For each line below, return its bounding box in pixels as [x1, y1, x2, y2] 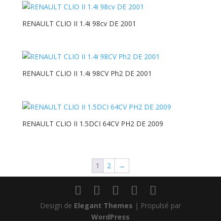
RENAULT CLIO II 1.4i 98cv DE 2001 [22, 19, 136, 29]
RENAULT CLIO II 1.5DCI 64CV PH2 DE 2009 [22, 118, 163, 128]
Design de [39, 200, 74, 210]
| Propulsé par [132, 200, 181, 210]
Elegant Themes [74, 200, 133, 210]
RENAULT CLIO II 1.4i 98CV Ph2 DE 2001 [22, 69, 152, 78]
